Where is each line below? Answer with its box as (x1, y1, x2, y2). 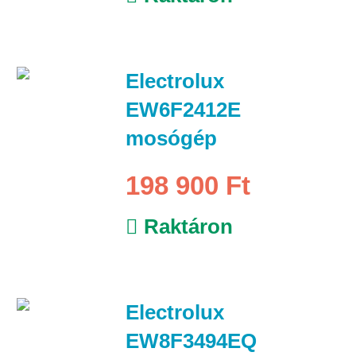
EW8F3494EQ (125, 328, 257, 353)
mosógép (125, 126, 217, 150)
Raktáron (137, 214, 233, 238)
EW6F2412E (125, 97, 241, 122)
